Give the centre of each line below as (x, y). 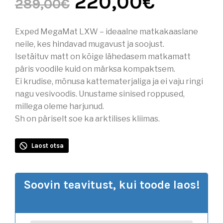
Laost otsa (48, 145)
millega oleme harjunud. (59, 106)
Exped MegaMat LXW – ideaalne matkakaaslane (107, 31)
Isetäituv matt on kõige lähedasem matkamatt (103, 56)
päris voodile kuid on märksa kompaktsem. (95, 69)
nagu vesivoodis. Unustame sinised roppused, (100, 94)
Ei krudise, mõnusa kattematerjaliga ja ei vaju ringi (109, 81)
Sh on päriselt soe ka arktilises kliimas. (87, 118)
